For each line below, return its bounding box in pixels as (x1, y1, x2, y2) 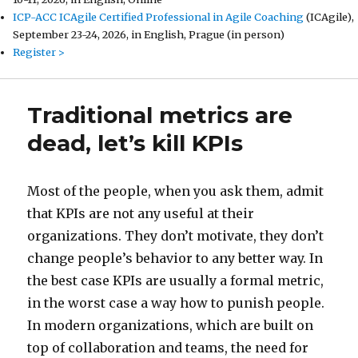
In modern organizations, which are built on (27, 317, 314, 334)
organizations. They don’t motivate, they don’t (27, 228, 324, 245)
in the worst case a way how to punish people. (27, 295, 325, 312)
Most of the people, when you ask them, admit (27, 183, 324, 200)
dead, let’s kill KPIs (27, 129, 244, 157)
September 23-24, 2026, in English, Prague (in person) (13, 27, 284, 41)
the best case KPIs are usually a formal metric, (27, 272, 324, 289)
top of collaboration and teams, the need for (27, 340, 309, 356)
